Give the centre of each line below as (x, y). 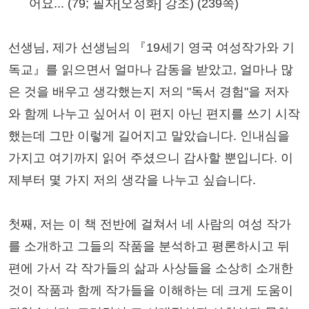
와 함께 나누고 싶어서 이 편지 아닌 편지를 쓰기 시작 (154, 114)
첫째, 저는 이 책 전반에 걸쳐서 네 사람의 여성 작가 (150, 225)
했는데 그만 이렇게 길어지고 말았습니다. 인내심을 (149, 136)
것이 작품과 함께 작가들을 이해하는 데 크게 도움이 (151, 291)
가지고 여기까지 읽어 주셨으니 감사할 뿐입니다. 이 (151, 158)
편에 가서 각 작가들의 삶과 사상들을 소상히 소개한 (151, 269)
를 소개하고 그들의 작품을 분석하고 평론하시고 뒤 (149, 247)
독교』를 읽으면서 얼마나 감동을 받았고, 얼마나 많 (151, 70)
